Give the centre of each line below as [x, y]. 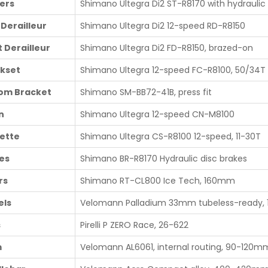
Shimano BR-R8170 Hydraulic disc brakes [164, 158]
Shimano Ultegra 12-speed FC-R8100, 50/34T [173, 70]
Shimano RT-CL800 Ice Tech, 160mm [158, 180]
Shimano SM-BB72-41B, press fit [146, 92]
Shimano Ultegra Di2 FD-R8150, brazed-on [167, 48]
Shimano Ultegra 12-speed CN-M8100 [157, 114]
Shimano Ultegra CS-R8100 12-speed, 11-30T [170, 136]
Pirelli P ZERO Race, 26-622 [134, 225]
